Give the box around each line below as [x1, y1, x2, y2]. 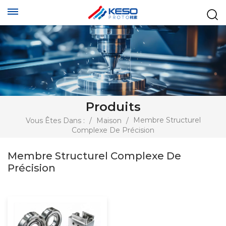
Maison [96, 116, 122, 126]
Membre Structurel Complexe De [8, 149, 181, 162]
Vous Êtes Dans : [25, 116, 85, 126]
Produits [85, 99, 141, 115]
